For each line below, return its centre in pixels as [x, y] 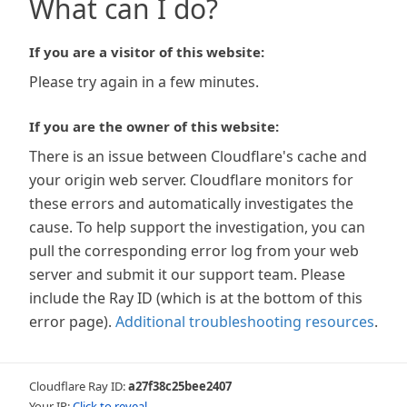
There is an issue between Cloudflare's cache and [198, 156]
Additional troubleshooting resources [245, 322]
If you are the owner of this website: [154, 126]
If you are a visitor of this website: [147, 52]
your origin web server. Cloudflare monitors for [191, 180]
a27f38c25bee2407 [180, 386]
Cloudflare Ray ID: [79, 386]
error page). [70, 322]
